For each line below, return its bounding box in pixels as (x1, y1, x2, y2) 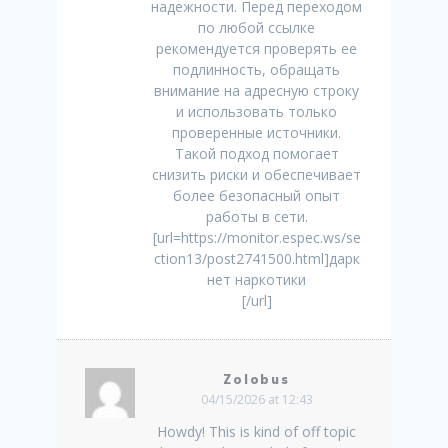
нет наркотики (207, 270, 306, 290)
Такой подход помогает (174, 144, 339, 164)
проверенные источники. (172, 123, 341, 143)
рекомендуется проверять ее (156, 39, 357, 59)
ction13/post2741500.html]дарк (153, 249, 360, 269)
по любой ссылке (198, 18, 315, 38)
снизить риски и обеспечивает (152, 165, 361, 185)
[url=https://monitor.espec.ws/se (152, 228, 361, 248)
